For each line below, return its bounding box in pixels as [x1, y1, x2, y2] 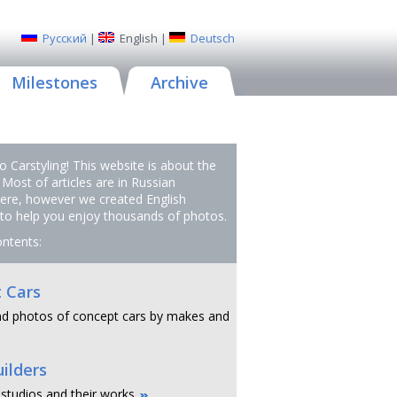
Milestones [12, 72, 97, 93]
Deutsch [191, 30, 235, 46]
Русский [43, 30, 87, 46]
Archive [151, 72, 208, 93]
